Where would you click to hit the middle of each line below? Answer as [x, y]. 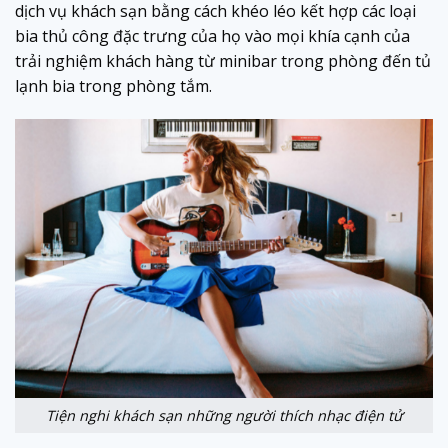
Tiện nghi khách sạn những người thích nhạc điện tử [224, 415]
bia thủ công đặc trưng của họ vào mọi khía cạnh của [212, 35]
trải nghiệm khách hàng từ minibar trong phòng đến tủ [223, 60]
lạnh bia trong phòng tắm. [113, 85]
